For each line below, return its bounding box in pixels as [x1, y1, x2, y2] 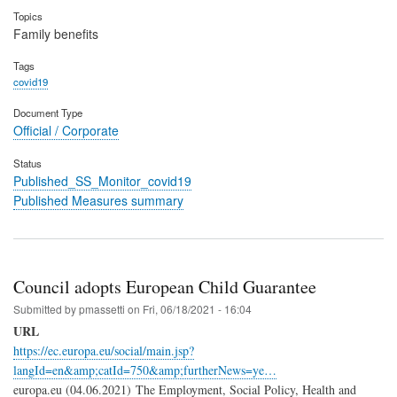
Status [13, 155, 42, 170]
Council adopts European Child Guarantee [13, 274, 316, 299]
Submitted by [13, 300, 79, 316]
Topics [13, 8, 43, 23]
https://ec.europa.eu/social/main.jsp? [13, 341, 194, 359]
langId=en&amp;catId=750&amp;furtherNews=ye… [13, 361, 276, 378]
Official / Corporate [13, 121, 119, 140]
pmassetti [79, 300, 125, 316]
